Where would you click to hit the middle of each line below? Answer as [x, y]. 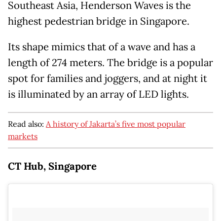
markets [23, 136]
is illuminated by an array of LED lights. [98, 94]
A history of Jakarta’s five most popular [116, 124]
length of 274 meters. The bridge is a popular [110, 62]
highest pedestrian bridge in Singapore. [99, 21]
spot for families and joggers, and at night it [108, 78]
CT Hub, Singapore [52, 166]
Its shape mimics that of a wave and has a [102, 47]
